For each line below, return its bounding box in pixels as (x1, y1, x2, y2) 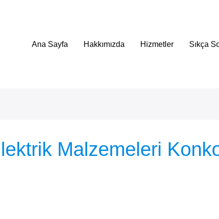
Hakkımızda (84, 40, 125, 48)
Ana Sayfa (32, 40, 68, 48)
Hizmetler (140, 40, 174, 48)
